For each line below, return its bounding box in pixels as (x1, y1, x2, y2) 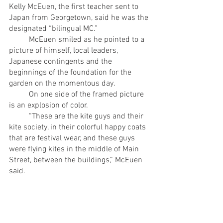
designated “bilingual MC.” (9, 23, 100, 34)
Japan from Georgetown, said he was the (9, 12, 150, 23)
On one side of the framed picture (9, 89, 29, 100)
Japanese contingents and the (9, 56, 114, 67)
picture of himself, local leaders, (9, 45, 120, 56)
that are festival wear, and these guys (9, 133, 137, 143)
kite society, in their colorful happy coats (9, 122, 148, 132)
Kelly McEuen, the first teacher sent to (9, 1, 140, 12)
